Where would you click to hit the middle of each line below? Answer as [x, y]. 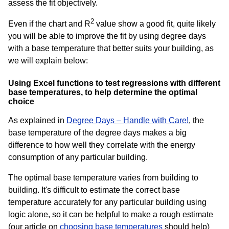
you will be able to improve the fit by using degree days [107, 36]
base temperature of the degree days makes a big [97, 132]
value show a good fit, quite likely [155, 24]
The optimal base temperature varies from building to [103, 177]
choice [21, 101]
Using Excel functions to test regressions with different [114, 83]
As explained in [37, 120]
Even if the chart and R [49, 24]
